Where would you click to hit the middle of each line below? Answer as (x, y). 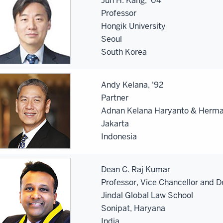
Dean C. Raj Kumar (136, 169)
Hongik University (133, 26)
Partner (115, 98)
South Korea (124, 52)
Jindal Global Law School (147, 195)
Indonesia (119, 136)
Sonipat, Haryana (133, 208)
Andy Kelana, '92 (132, 85)
